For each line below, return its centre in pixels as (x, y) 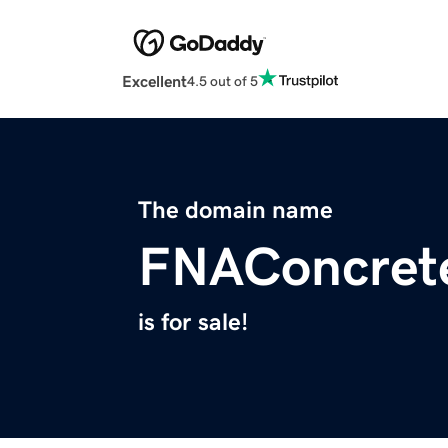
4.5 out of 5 (222, 80)
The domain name (235, 210)
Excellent (154, 81)
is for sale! (193, 322)
